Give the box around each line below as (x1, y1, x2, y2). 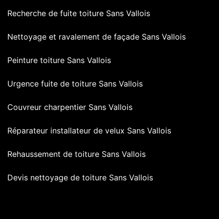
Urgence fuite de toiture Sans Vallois (7, 79, 143, 89)
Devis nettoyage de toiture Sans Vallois (7, 173, 153, 183)
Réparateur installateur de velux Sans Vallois (7, 126, 171, 136)
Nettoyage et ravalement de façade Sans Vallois (7, 32, 186, 42)
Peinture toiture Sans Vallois (7, 55, 111, 66)
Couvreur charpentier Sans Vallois (7, 102, 132, 112)
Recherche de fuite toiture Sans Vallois (7, 8, 150, 19)
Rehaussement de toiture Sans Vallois (7, 149, 146, 159)
